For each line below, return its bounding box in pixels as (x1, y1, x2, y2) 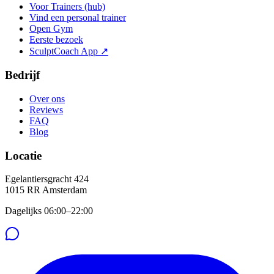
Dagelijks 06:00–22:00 (5, 206, 93, 217)
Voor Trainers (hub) (29, 1, 105, 12)
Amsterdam (42, 185, 87, 196)
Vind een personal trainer (29, 12, 126, 23)
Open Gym (29, 23, 73, 34)
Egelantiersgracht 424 (5, 174, 89, 185)
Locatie (5, 149, 42, 162)
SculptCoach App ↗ (29, 46, 108, 57)
